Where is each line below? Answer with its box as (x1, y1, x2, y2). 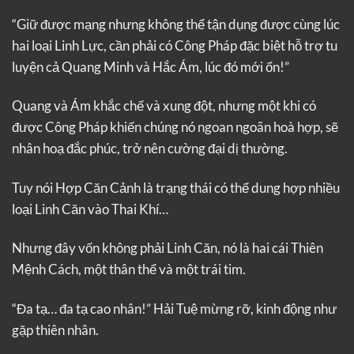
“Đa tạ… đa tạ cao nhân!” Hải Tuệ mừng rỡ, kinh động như (12, 299, 337, 317)
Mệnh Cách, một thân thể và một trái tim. (12, 261, 246, 278)
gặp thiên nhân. (12, 321, 99, 338)
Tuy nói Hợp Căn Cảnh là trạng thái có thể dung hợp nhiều (12, 179, 340, 196)
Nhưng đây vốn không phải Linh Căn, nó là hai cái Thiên (12, 239, 323, 257)
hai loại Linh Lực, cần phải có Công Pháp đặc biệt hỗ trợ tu (12, 36, 337, 54)
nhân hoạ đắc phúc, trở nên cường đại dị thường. (12, 140, 288, 157)
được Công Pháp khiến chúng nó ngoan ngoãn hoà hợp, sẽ (12, 119, 338, 136)
